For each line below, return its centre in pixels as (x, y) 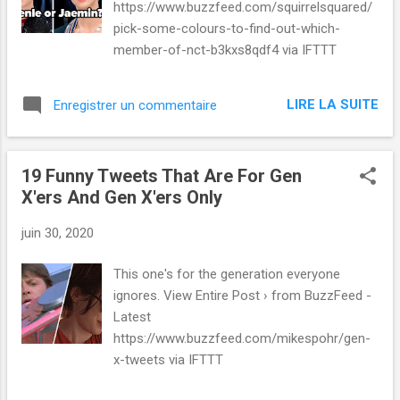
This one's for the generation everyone (227, 275)
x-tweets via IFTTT (169, 360)
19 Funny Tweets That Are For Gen (162, 175)
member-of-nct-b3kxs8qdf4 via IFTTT (225, 50)
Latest (133, 317)
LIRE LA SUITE (333, 105)
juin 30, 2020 (58, 233)
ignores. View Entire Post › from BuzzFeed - (243, 296)
